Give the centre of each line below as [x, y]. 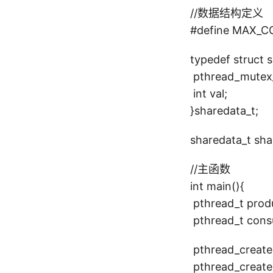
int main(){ [217, 186]
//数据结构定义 [227, 13]
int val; [209, 94]
